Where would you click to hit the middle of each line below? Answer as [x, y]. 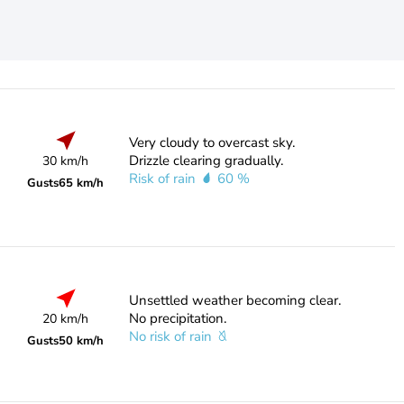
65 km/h [82, 183]
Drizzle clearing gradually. [206, 161]
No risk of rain [172, 336]
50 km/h [82, 341]
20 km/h [66, 319]
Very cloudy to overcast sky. [211, 142]
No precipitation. [177, 318]
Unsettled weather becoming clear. [234, 300]
